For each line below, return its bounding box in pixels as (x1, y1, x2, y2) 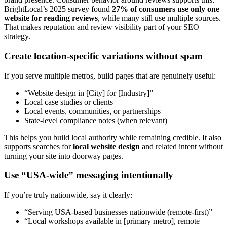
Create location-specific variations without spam (4, 50, 203, 61)
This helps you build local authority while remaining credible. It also (4, 133, 221, 142)
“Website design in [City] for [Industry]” (24, 88, 153, 97)
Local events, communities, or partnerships (24, 106, 161, 116)
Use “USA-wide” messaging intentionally (4, 170, 173, 181)
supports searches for (4, 142, 73, 151)
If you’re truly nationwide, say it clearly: (4, 191, 132, 200)
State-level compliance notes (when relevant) (24, 116, 167, 125)
